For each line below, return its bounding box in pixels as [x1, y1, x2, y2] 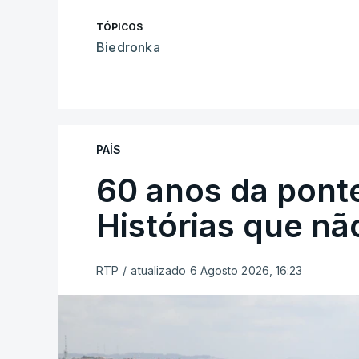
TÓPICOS [96, 21, 143, 33]
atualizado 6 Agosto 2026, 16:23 [131, 264, 303, 277]
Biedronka [96, 39, 160, 55]
